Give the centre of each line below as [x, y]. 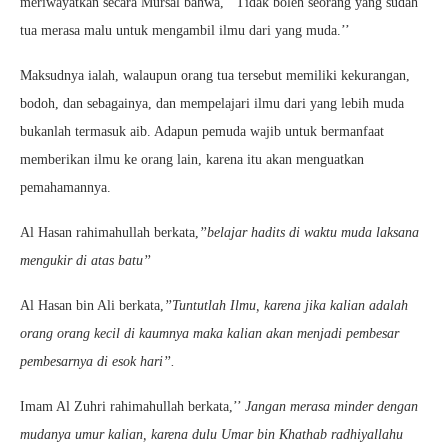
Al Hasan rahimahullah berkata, [109, 232]
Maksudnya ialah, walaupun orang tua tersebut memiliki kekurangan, [215, 75]
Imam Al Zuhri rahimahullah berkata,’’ [132, 406]
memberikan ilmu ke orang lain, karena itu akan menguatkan [192, 159]
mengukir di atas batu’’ [85, 260]
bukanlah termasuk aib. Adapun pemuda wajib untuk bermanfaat [202, 131]
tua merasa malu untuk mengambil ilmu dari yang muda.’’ [185, 30]
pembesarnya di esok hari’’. [97, 361]
